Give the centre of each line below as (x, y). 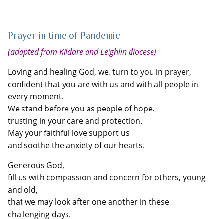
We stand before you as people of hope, (81, 109)
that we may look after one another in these (88, 202)
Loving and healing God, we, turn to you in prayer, (99, 72)
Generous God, (36, 165)
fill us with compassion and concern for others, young (107, 177)
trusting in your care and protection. (75, 121)
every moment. (36, 96)
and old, (23, 190)
